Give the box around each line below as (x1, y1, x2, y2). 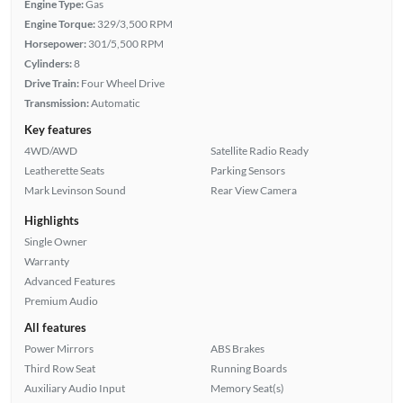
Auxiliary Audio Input (23, 381, 125, 395)
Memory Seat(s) (210, 381, 284, 395)
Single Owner (23, 234, 87, 248)
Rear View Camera (210, 183, 297, 197)
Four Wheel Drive (80, 76, 165, 90)
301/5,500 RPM (87, 36, 164, 50)
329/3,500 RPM (96, 16, 173, 31)
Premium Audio (23, 293, 98, 308)
